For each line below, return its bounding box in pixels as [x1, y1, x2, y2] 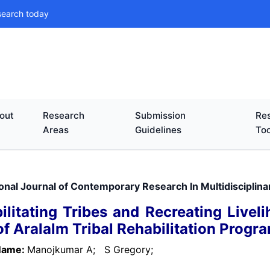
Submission [135, 110, 186, 121]
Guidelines [135, 124, 182, 136]
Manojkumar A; [27, 243, 104, 256]
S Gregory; [104, 243, 159, 256]
